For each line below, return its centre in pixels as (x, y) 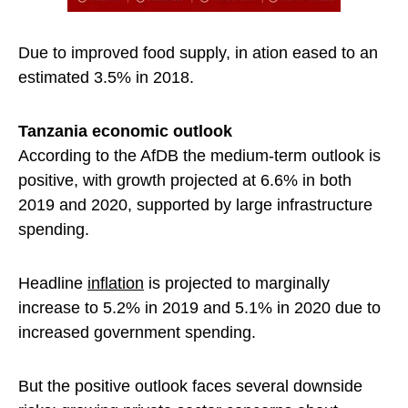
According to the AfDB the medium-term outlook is (199, 156)
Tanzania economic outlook (125, 132)
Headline (53, 284)
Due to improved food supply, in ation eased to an (198, 53)
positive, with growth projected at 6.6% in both (185, 181)
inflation (116, 284)
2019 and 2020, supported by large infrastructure (195, 205)
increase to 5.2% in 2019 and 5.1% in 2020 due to (199, 308)
